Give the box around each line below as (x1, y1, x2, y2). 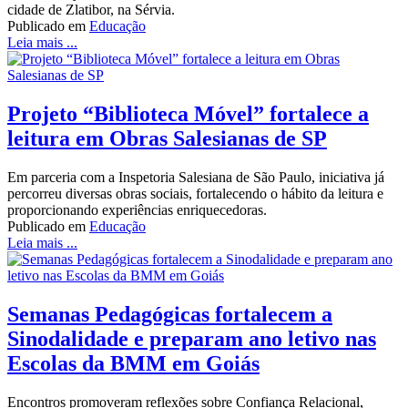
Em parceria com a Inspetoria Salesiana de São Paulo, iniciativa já (7, 169, 384, 186)
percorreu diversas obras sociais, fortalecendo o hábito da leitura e (7, 186, 383, 202)
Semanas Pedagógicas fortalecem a (7, 302, 332, 327)
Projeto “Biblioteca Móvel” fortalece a (7, 102, 369, 127)
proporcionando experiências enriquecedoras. (7, 202, 267, 219)
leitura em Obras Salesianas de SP (7, 127, 327, 151)
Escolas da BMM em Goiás (7, 352, 260, 376)
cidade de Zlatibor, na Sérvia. (7, 2, 182, 18)
